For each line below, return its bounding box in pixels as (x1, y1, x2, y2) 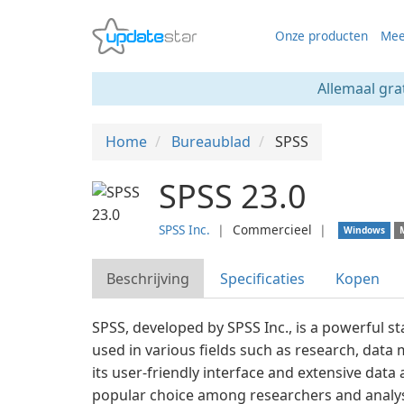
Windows (344, 224, 386, 236)
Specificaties (220, 269, 305, 289)
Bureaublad (171, 132, 251, 151)
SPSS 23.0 (159, 174, 307, 218)
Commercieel (233, 221, 312, 238)
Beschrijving (106, 269, 189, 289)
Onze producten (274, 27, 368, 44)
